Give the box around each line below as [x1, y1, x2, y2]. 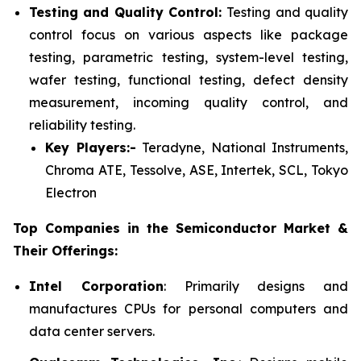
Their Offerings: [13, 242, 118, 259]
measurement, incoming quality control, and [29, 93, 348, 110]
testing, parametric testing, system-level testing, [29, 48, 348, 65]
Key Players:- [45, 139, 136, 156]
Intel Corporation [29, 277, 164, 294]
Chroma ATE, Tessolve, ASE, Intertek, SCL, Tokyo [45, 161, 348, 178]
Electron [45, 184, 97, 201]
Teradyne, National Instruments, [135, 139, 348, 156]
